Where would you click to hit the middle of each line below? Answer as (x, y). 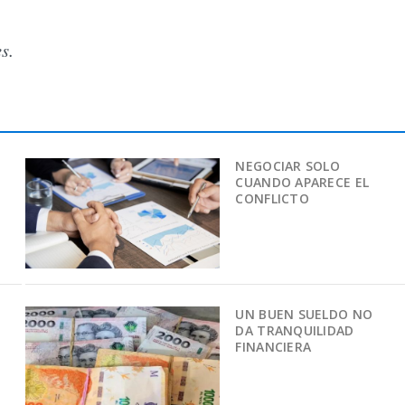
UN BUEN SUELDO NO (304, 314)
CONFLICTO (272, 199)
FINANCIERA (273, 346)
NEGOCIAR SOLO (288, 166)
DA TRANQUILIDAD (295, 330)
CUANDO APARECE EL (302, 183)
